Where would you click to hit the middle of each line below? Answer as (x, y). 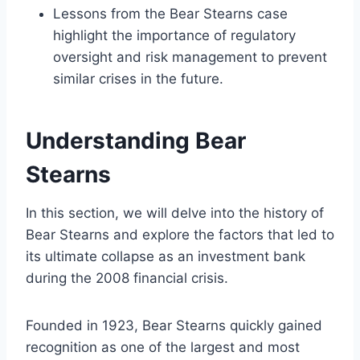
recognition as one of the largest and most (163, 347)
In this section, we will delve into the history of (175, 213)
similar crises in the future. (138, 78)
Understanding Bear (136, 140)
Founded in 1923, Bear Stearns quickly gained (174, 325)
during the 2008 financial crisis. (127, 278)
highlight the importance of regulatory (174, 35)
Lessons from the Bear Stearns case (170, 13)
